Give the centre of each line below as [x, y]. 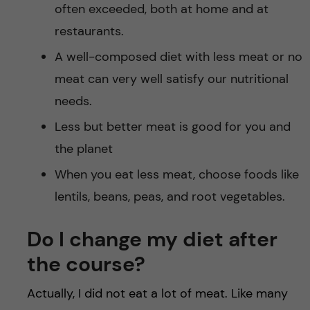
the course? [88, 264]
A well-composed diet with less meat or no [178, 57]
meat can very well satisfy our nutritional [171, 79]
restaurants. [89, 31]
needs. [73, 101]
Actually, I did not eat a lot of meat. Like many [157, 293]
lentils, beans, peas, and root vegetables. [170, 197]
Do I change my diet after [152, 239]
